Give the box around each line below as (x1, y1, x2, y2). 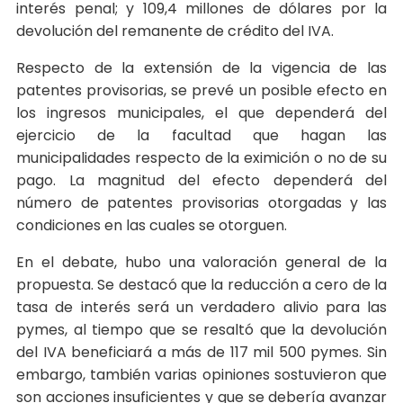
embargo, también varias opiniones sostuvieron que (16, 364, 387, 386)
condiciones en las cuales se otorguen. (16, 215, 287, 237)
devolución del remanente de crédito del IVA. (16, 21, 334, 42)
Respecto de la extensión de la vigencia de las (16, 58, 387, 79)
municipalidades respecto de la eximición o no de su (16, 148, 387, 169)
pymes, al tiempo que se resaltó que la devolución (16, 319, 387, 341)
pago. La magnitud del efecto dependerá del (16, 170, 387, 192)
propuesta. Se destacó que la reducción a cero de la (16, 274, 387, 296)
